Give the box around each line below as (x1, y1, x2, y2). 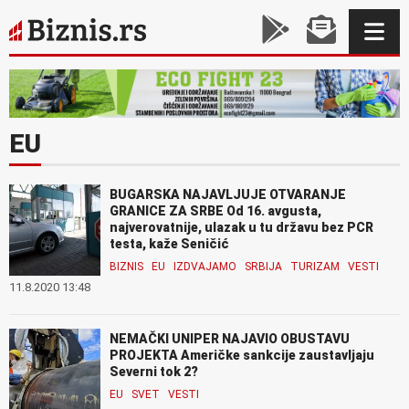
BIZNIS (110, 259, 143, 273)
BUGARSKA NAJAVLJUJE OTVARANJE (110, 186, 346, 202)
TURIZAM (290, 259, 340, 273)
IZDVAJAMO (173, 259, 236, 273)
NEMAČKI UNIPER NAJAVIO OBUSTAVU (110, 330, 350, 346)
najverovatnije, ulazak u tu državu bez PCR (110, 219, 373, 235)
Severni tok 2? (110, 363, 198, 379)
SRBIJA (245, 259, 282, 273)
